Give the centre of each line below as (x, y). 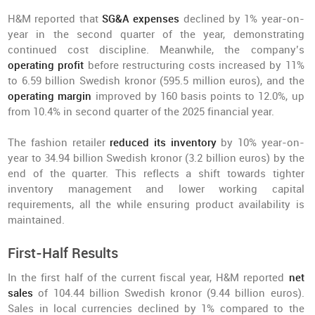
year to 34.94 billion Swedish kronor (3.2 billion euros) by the (156, 158)
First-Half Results (63, 253)
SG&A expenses (143, 19)
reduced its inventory (163, 143)
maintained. (37, 220)
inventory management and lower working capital (156, 189)
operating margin (52, 96)
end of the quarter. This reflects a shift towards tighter (156, 174)
